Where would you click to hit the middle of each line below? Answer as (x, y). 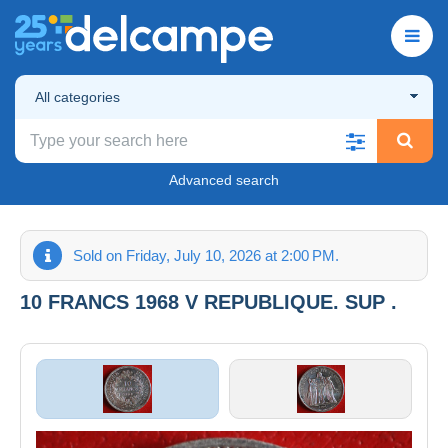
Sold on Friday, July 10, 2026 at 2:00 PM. (206, 255)
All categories (77, 96)
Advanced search (224, 179)
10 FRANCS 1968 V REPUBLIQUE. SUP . (208, 301)
